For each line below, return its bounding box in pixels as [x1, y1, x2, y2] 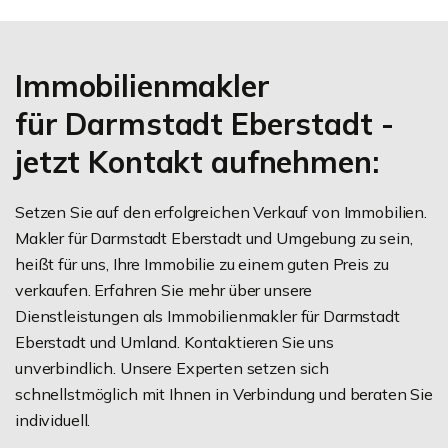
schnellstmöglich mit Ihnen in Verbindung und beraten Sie [15, 383, 433, 404]
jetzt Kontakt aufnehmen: [15, 142, 379, 181]
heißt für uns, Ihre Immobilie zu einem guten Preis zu [15, 253, 389, 274]
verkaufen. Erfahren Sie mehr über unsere [15, 279, 313, 300]
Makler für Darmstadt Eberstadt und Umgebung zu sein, [15, 227, 413, 248]
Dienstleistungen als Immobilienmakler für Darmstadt [15, 305, 400, 326]
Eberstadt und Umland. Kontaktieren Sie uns [15, 331, 334, 352]
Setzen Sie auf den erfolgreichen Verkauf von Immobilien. [15, 201, 427, 222]
